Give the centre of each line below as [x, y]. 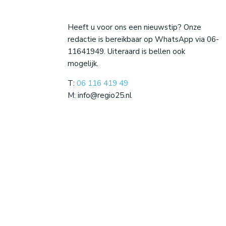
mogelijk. [83, 63]
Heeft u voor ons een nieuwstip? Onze [135, 27]
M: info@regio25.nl [100, 95]
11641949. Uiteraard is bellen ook [127, 51]
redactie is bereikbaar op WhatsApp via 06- [144, 39]
